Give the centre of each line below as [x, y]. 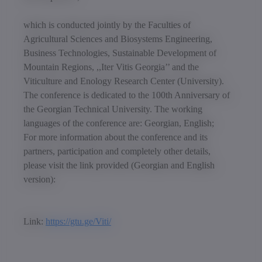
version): [39, 179]
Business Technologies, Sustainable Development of [120, 53]
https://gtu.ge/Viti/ [78, 221]
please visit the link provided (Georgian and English [119, 165]
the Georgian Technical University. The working [113, 109]
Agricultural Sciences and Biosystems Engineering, [118, 39]
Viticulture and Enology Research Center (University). [124, 81]
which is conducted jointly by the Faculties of [107, 25]
